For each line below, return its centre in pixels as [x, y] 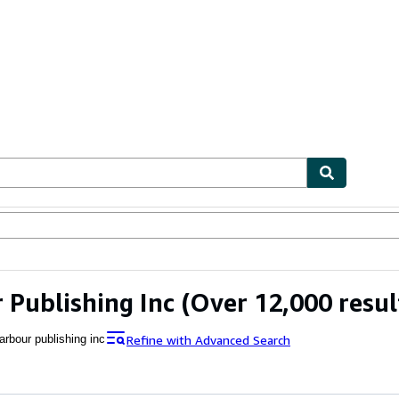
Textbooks [56, 227]
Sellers [106, 227]
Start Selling [161, 227]
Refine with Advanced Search [208, 339]
